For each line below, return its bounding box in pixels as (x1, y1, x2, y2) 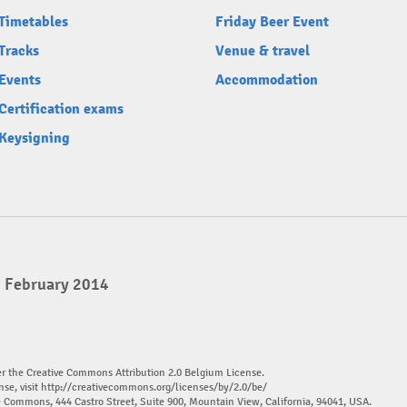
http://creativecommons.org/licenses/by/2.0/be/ (41, 381, 267, 394)
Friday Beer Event (215, 13, 329, 31)
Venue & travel (215, 42, 310, 60)
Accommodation (215, 71, 318, 89)
